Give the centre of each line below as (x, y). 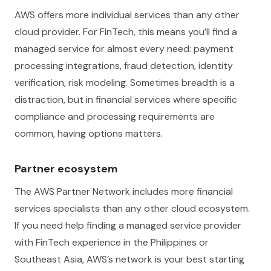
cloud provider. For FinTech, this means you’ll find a (126, 32)
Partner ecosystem (66, 169)
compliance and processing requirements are (115, 116)
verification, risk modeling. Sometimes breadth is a (125, 83)
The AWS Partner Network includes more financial (124, 191)
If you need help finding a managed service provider (128, 225)
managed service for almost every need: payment (124, 49)
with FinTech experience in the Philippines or (112, 242)
